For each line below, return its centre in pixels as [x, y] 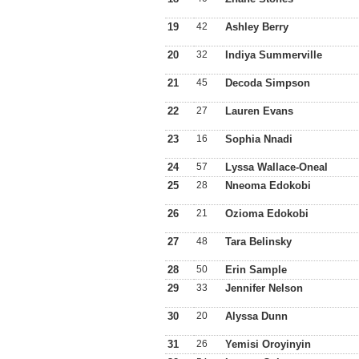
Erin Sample [256, 270]
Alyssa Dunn [256, 316]
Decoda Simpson [268, 83]
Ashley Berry [257, 27]
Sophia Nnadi [259, 139]
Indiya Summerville [274, 55]
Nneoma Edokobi [268, 186]
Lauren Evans [259, 111]
